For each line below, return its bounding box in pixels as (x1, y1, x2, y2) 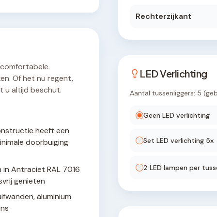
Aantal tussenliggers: (130, 89, 197, 97)
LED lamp (148, 163, 180, 172)
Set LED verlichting (143, 136, 206, 145)
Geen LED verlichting (143, 111, 210, 120)
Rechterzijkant (136, 11, 191, 21)
